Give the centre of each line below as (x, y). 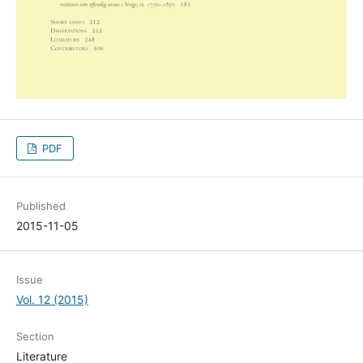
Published (41, 206)
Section (35, 337)
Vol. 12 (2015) (52, 300)
